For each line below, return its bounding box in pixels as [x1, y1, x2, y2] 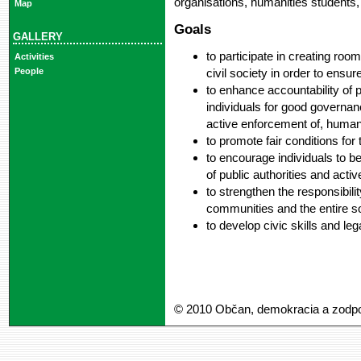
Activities [14, 52, 54, 62]
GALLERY [12, 30, 63, 43]
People [14, 66, 44, 77]
